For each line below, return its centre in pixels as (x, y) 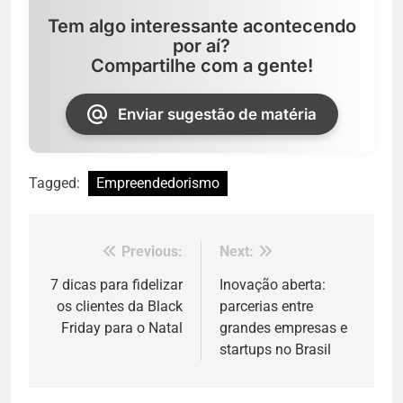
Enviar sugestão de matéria (217, 115)
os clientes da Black (120, 307)
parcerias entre (266, 307)
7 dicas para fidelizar (116, 285)
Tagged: (56, 184)
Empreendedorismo (158, 184)
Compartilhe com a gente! (201, 66)
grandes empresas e (283, 328)
